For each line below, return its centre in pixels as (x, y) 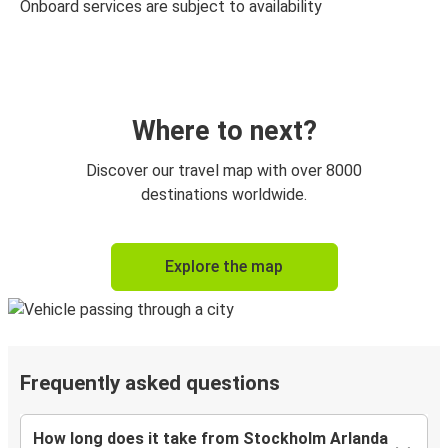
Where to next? (224, 131)
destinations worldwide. (224, 195)
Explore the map (224, 267)
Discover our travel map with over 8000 (224, 171)
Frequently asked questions (150, 383)
